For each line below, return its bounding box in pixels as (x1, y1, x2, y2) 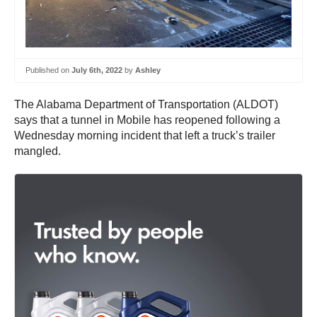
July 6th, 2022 (71, 66, 122, 75)
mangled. (14, 144, 61, 157)
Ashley (135, 66, 161, 75)
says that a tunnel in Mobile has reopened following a (14, 113, 280, 126)
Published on (25, 66, 71, 75)
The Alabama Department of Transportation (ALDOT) (14, 98, 278, 110)
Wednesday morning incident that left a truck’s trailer (14, 129, 275, 142)
